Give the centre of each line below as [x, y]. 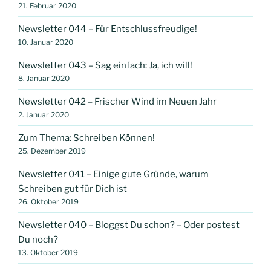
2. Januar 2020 [44, 114]
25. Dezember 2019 [52, 151]
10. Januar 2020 [46, 42]
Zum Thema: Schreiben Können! [87, 138]
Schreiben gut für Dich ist [73, 188]
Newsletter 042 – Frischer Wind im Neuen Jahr [117, 101]
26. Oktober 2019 [48, 201]
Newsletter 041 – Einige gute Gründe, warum [113, 174]
